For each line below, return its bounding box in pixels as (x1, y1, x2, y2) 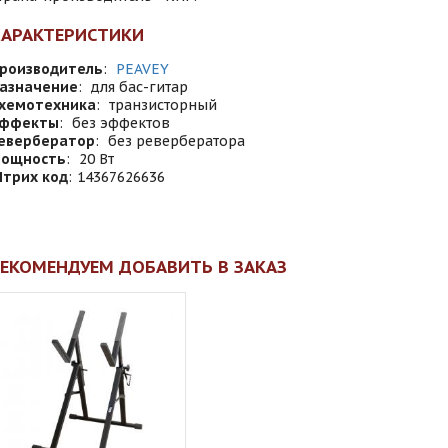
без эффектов (72, 114, 170, 132)
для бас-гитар (91, 78, 188, 96)
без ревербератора (108, 132, 245, 150)
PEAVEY (116, 60, 169, 78)
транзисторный (109, 96, 217, 114)
